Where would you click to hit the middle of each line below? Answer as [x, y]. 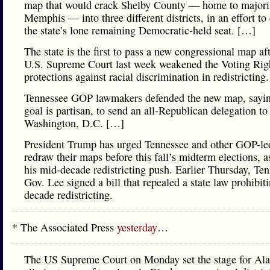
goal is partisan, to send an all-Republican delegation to [146, 110]
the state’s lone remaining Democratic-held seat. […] [140, 30]
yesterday [137, 227]
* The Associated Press [64, 227]
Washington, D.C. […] [74, 123]
